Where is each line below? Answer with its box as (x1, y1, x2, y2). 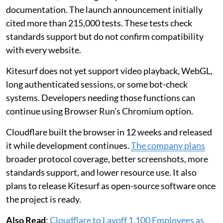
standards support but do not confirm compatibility (6, 31, 204, 42)
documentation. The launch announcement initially (6, 4, 203, 15)
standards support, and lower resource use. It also (6, 167, 197, 178)
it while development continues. (6, 140, 131, 151)
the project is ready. (6, 194, 81, 205)
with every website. (6, 44, 81, 56)
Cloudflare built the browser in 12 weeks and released (6, 126, 212, 138)
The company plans (131, 140, 205, 151)
